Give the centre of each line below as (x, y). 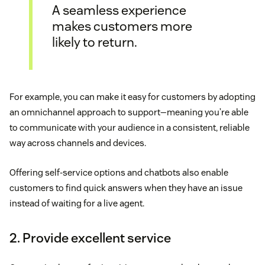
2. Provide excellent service (90, 237)
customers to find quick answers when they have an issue (126, 188)
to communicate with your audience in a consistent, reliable (130, 127)
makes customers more (122, 26)
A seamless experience (119, 10)
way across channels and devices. (78, 143)
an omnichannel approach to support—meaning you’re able (129, 112)
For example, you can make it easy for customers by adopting (132, 96)
